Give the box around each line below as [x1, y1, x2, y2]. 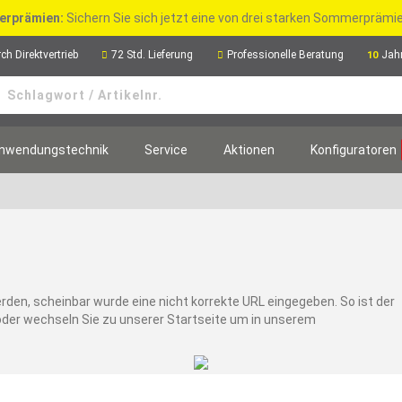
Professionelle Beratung [226, 48, 344, 61]
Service [144, 143, 188, 157]
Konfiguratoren [310, 143, 397, 157]
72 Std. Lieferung [111, 48, 194, 61]
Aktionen [223, 143, 275, 157]
